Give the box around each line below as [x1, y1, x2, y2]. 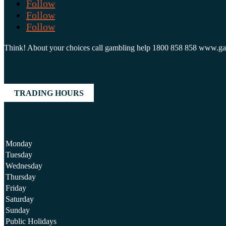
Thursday [6, 173, 36, 181]
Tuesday [6, 150, 32, 159]
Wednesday [6, 161, 42, 170]
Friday [6, 184, 26, 192]
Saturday [6, 195, 34, 203]
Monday [6, 139, 32, 148]
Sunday [6, 206, 30, 214]
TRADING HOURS [14, 89, 84, 97]
